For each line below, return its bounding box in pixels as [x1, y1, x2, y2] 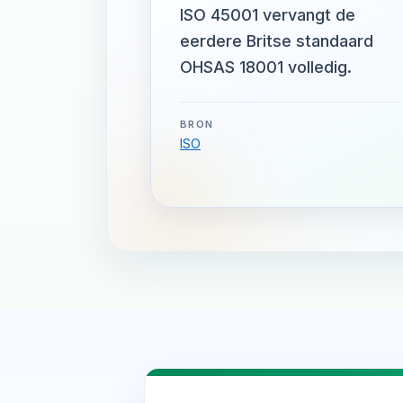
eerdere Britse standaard [180, 31, 373, 50]
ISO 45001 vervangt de [180, 5, 355, 24]
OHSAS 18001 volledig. [180, 58, 352, 76]
